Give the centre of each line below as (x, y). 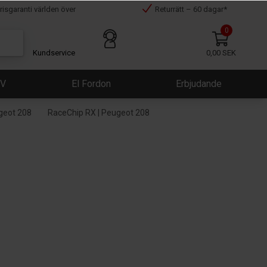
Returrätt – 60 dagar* (191, 9)
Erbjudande (198, 84)
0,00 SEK (221, 52)
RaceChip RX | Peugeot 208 (99, 113)
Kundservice (54, 52)
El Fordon (91, 84)
